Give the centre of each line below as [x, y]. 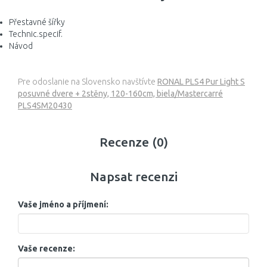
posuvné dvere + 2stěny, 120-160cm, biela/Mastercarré [120, 94]
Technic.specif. [36, 34]
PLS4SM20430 [45, 105]
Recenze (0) [133, 142]
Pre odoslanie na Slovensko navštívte [88, 82]
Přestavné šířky [37, 22]
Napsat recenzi [133, 176]
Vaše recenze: [46, 249]
